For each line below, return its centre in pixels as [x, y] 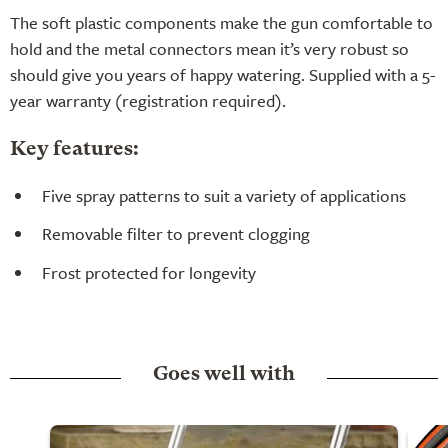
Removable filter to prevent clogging [176, 234]
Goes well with [224, 374]
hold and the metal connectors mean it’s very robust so [209, 48]
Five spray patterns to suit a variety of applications [224, 195]
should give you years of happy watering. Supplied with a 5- [223, 74]
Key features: [74, 149]
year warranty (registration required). [148, 100]
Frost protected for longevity [149, 273]
